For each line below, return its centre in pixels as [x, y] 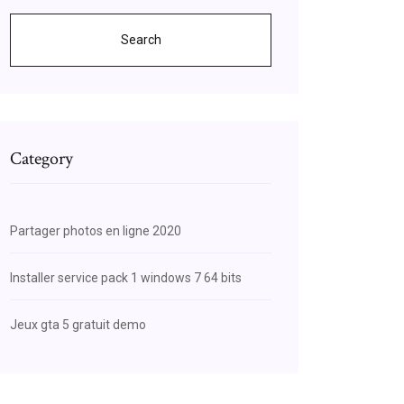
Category [41, 159]
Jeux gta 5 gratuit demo [78, 325]
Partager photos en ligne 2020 [96, 231]
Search [141, 40]
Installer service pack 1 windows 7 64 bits [126, 278]
